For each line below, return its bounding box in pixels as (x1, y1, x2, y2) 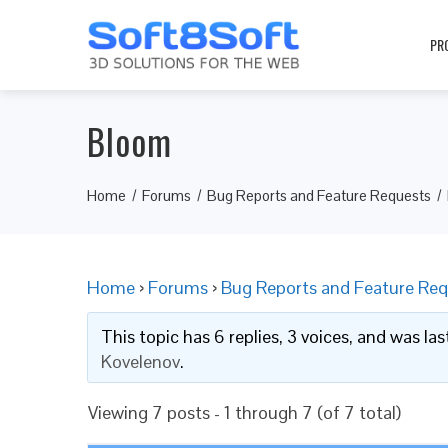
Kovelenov (100, 350, 180, 373)
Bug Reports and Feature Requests (207, 186, 431, 205)
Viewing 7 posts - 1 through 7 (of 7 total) (88, 401, 401, 424)
